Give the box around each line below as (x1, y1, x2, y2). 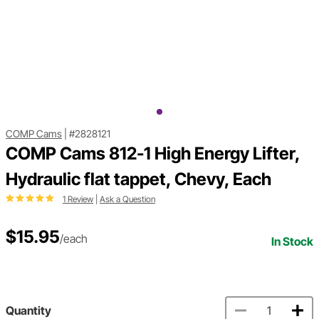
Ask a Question (100, 194, 155, 205)
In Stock (271, 234, 313, 249)
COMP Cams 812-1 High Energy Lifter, (6, 143, 300, 164)
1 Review (63, 194, 93, 205)
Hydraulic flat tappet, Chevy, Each (6, 169, 271, 190)
